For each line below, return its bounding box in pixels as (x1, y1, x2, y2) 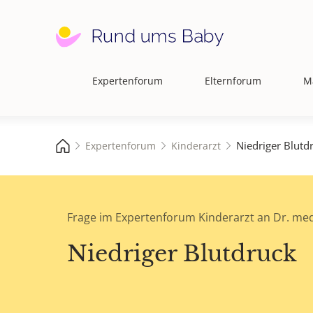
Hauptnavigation (55, 80, 143, 96)
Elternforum (205, 74, 261, 87)
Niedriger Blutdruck (67, 240, 297, 268)
